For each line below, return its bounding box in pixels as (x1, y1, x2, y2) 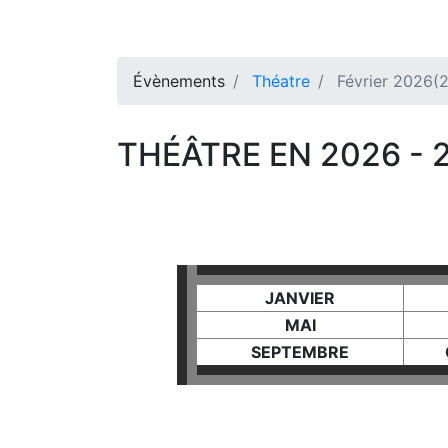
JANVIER (265, 288, 335, 308)
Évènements (133, 71, 225, 91)
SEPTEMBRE (251, 342, 349, 362)
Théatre (252, 71, 310, 91)
